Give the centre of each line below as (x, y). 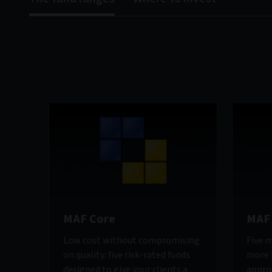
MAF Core (89, 219)
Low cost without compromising (131, 241)
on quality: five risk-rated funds (127, 255)
